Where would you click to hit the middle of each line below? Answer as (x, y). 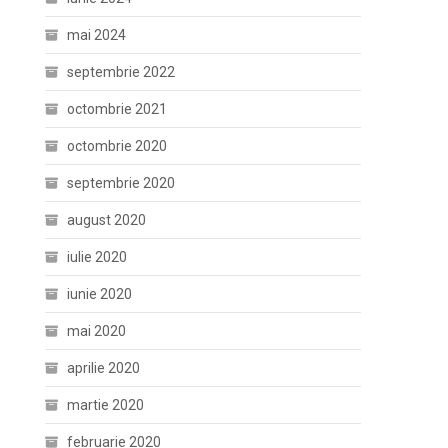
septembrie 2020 (121, 183)
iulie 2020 (97, 257)
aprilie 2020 (104, 368)
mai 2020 (97, 331)
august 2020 (107, 220)
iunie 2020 (100, 294)
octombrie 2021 (117, 109)
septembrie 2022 (121, 72)
